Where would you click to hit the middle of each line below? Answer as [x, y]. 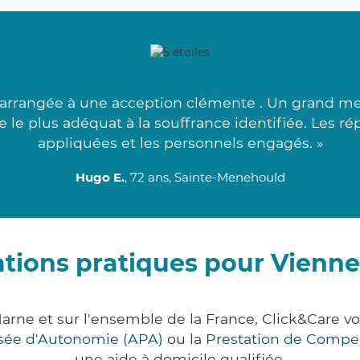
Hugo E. [100, 178]
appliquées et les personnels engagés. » [180, 143]
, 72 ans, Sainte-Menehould [205, 178]
